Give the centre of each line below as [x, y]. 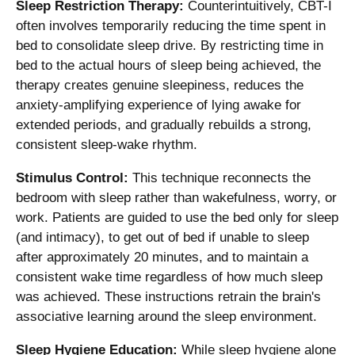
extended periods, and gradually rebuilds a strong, [164, 125]
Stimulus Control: [72, 178]
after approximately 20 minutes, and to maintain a [162, 258]
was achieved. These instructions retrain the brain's [168, 297]
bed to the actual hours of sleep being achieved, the [168, 66]
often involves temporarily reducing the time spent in [171, 26]
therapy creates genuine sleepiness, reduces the [160, 86]
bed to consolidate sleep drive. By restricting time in [170, 46]
